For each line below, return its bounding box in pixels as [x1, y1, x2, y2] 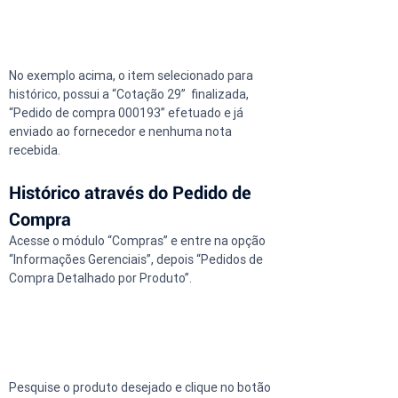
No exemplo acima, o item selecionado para [9, 67, 256, 84]
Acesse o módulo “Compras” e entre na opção [9, 232, 268, 249]
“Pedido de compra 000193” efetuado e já [9, 104, 246, 121]
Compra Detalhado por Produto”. [9, 269, 192, 286]
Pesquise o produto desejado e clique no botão [9, 378, 274, 395]
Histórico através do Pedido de [9, 179, 256, 203]
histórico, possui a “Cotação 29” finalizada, [9, 85, 251, 102]
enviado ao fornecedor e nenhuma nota [9, 123, 235, 139]
